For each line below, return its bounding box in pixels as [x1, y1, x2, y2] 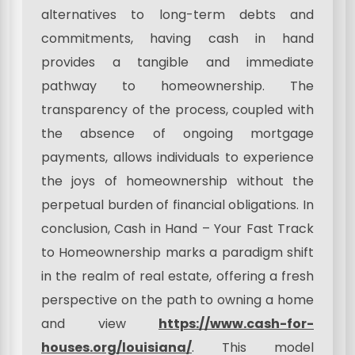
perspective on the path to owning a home [41, 290, 314, 309]
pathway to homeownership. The [41, 76, 314, 95]
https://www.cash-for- [158, 314, 314, 333]
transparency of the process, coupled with [41, 100, 314, 119]
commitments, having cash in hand [41, 29, 314, 48]
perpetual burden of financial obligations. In [41, 195, 314, 214]
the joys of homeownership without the [41, 171, 314, 190]
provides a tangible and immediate [41, 52, 314, 71]
